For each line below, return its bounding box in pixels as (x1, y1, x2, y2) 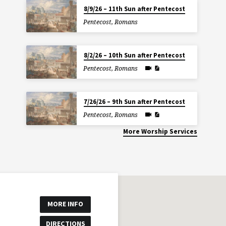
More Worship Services (123, 127, 198, 136)
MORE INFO (47, 199, 84, 208)
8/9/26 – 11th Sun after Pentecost (83, 4, 185, 13)
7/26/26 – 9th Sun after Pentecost (83, 97, 185, 106)
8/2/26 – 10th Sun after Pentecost (83, 50, 185, 60)
